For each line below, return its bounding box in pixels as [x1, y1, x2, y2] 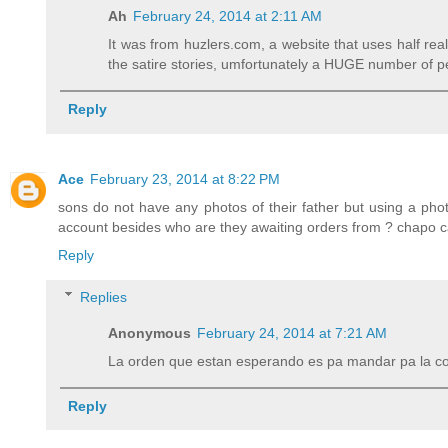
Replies [80, 288, 128, 305]
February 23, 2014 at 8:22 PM [90, 171, 280, 188]
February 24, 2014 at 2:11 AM [133, 8, 323, 24]
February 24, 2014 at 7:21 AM [197, 324, 388, 341]
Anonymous [108, 324, 192, 341]
